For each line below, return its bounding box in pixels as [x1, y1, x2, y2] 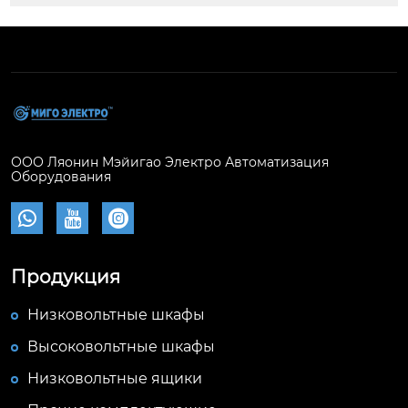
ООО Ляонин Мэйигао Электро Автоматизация [11, 154, 329, 171]
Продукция [11, 266, 120, 289]
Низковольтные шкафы [27, 306, 205, 324]
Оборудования [11, 168, 111, 186]
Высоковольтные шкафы [27, 338, 215, 356]
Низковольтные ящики [27, 370, 202, 388]
